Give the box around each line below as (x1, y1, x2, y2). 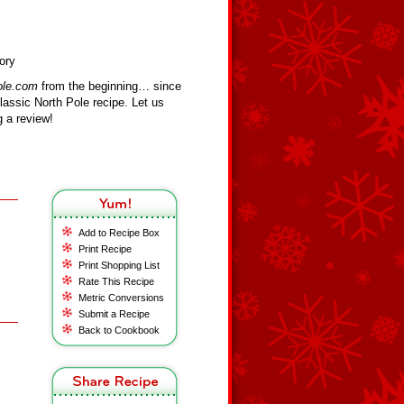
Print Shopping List (78, 260, 160, 271)
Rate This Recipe (78, 276, 154, 287)
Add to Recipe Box (78, 227, 160, 238)
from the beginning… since (38, 79, 181, 93)
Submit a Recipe (78, 308, 150, 319)
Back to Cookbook (78, 325, 160, 335)
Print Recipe (78, 243, 132, 254)
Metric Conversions (78, 292, 164, 303)
